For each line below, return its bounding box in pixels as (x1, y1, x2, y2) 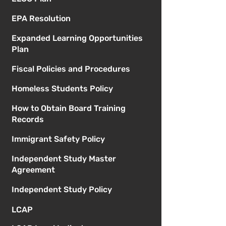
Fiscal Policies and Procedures (11, 64, 130, 74)
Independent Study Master (11, 154, 116, 164)
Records (11, 115, 44, 125)
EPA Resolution (11, 14, 71, 24)
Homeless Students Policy (11, 84, 113, 94)
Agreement (11, 165, 55, 175)
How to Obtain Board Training (11, 103, 126, 114)
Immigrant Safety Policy (11, 134, 105, 144)
